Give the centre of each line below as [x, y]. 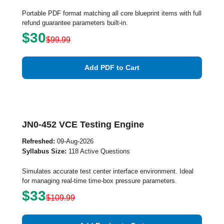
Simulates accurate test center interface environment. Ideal [108, 171]
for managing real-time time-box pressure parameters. [99, 181]
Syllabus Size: [44, 151]
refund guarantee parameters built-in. [75, 23]
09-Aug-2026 [74, 141]
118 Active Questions [98, 151]
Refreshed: [38, 141]
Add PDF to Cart [112, 67]
